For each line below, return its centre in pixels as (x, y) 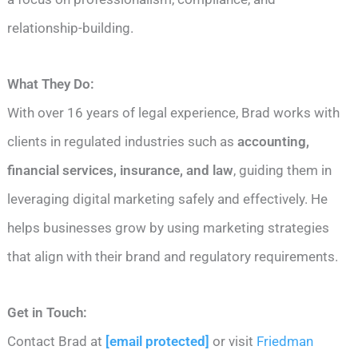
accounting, (274, 142)
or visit (232, 342)
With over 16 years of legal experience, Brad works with (174, 113)
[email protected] (158, 342)
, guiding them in (283, 171)
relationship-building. (71, 28)
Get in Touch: (48, 313)
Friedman (284, 342)
